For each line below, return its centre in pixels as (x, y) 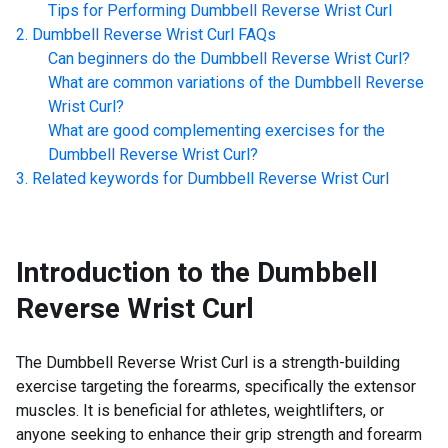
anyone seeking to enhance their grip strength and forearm (219, 434)
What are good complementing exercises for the (216, 130)
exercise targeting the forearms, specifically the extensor (216, 386)
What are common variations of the (169, 82)
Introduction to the (133, 272)
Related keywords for (107, 178)
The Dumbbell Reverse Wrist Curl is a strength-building (208, 362)
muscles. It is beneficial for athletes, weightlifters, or (200, 410)
